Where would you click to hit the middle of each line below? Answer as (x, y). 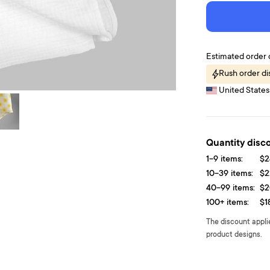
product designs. (234, 235)
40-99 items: (231, 189)
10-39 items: (230, 174)
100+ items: (228, 203)
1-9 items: (225, 160)
